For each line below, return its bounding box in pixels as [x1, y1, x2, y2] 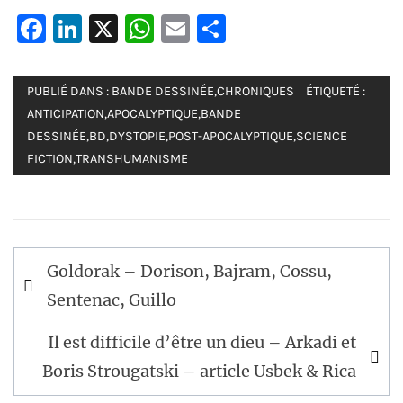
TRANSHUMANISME [76, 150, 188, 166]
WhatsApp [154, 10, 300, 47]
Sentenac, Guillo [47, 289, 176, 310]
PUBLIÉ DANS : [27, 83, 112, 99]
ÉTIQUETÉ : [303, 83, 365, 99]
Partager [226, 10, 348, 47]
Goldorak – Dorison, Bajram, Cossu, [47, 260, 332, 282]
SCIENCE [296, 128, 347, 144]
